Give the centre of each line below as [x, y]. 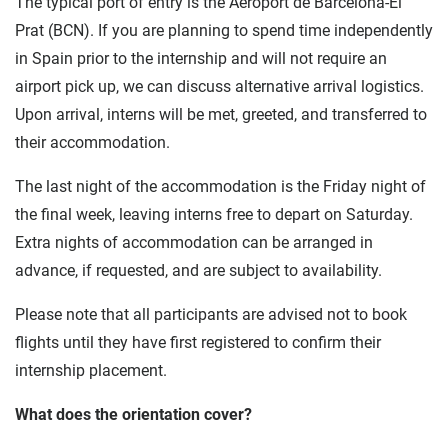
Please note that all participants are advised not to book [211, 315]
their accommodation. [92, 143]
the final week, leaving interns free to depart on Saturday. [214, 215]
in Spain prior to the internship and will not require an [201, 59]
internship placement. [91, 371]
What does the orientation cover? [133, 415]
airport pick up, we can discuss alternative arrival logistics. [219, 87]
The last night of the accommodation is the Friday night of [220, 187]
